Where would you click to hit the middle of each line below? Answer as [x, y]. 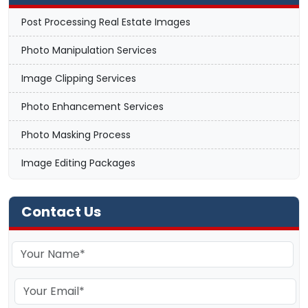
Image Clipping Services [79, 78]
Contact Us [61, 211]
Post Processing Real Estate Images [106, 22]
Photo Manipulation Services [89, 50]
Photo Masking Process [76, 134]
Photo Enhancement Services [92, 106]
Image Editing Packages [78, 163]
